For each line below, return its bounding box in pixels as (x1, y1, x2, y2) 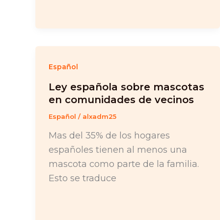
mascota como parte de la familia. (49, 158, 199, 169)
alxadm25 (82, 112, 116, 121)
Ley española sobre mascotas (49, 81, 204, 93)
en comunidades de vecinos (49, 94, 194, 106)
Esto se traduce (49, 172, 116, 184)
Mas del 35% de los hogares (49, 130, 170, 141)
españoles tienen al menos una (49, 144, 187, 155)
